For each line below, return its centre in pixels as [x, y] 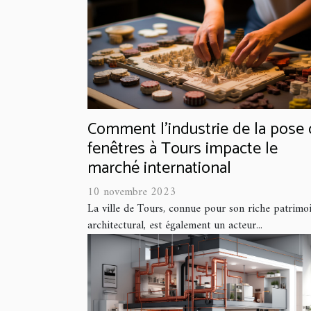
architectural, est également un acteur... [175, 226]
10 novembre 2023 [132, 193]
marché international [159, 169]
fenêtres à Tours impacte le [183, 149]
